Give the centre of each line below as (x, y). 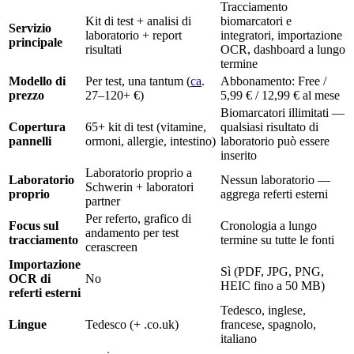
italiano (239, 338)
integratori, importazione (281, 35)
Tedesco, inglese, (263, 310)
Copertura (37, 126)
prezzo (26, 95)
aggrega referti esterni (274, 194)
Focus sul (34, 225)
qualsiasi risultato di (269, 126)
